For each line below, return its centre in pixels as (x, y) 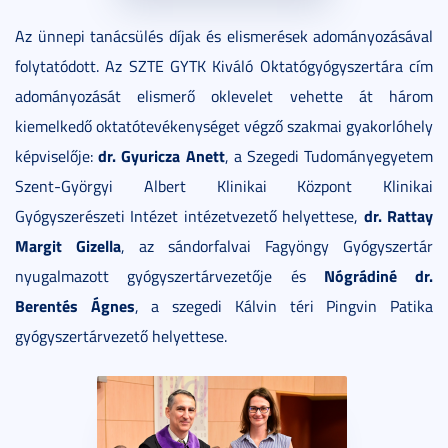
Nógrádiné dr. (378, 275)
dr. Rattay (398, 215)
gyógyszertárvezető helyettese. (121, 335)
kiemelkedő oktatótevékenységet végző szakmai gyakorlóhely (224, 125)
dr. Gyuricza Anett (161, 155)
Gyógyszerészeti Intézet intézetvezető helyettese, (189, 215)
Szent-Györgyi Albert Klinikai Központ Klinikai (224, 185)
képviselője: (57, 155)
